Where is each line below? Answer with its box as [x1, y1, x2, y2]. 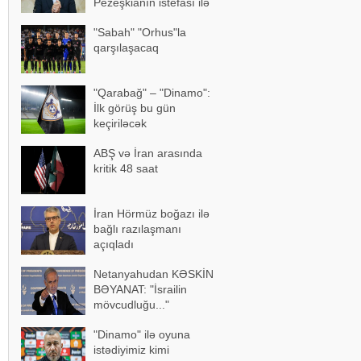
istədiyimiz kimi [93, 343, 169, 356]
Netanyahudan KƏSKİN [93, 268, 214, 280]
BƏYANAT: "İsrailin [93, 283, 187, 296]
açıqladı [93, 238, 134, 251]
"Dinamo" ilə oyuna [93, 328, 190, 341]
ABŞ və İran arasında [93, 147, 202, 160]
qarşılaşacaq [93, 41, 159, 54]
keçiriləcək [93, 117, 147, 130]
